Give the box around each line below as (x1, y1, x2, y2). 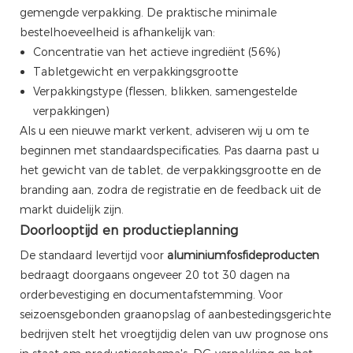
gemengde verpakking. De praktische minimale (20, 5, 277, 20)
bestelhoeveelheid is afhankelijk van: (20, 24, 215, 39)
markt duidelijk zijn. (20, 202, 124, 217)
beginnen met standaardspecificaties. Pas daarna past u (20, 143, 319, 158)
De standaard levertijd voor (20, 247, 167, 262)
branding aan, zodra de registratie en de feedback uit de (20, 182, 321, 197)
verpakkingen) (32, 103, 110, 118)
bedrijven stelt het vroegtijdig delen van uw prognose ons (20, 326, 328, 341)
